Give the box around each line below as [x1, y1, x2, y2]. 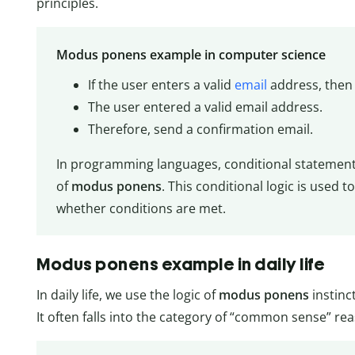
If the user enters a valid [87, 75, 235, 94]
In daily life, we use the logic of [36, 285, 219, 303]
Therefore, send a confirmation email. [87, 120, 313, 138]
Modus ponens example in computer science [55, 45, 326, 63]
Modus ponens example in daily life [36, 253, 325, 275]
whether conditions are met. [55, 199, 226, 217]
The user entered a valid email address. [87, 97, 323, 116]
